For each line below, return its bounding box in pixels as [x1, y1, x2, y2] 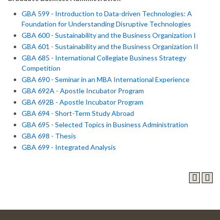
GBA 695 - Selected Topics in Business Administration [22, 120, 188, 129]
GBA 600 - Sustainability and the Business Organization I [22, 31, 196, 39]
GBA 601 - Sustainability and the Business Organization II [22, 42, 198, 51]
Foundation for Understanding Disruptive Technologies [22, 20, 191, 28]
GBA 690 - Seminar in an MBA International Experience [22, 75, 190, 83]
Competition [22, 64, 60, 72]
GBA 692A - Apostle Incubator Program [22, 86, 144, 95]
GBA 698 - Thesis [22, 132, 76, 140]
